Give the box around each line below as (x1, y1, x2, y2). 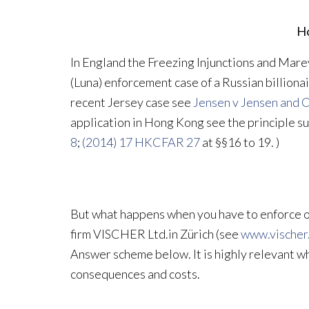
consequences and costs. (70, 266, 200, 282)
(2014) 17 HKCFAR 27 (82, 134, 200, 150)
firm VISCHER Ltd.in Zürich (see (70, 226, 241, 242)
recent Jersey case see (70, 94, 193, 110)
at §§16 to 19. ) (200, 134, 279, 150)
